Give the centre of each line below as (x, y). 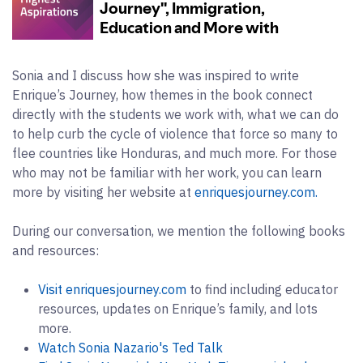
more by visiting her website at (103, 192)
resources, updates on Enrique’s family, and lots (178, 308)
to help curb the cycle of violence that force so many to (175, 133)
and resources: (56, 250)
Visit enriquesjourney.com (112, 289)
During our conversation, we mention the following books (179, 231)
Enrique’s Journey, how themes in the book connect (162, 94)
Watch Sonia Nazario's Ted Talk (130, 347)
